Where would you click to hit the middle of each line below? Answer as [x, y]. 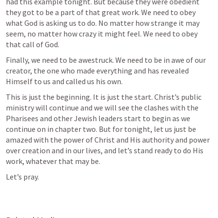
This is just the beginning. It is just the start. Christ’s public [104, 97]
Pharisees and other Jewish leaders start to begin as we [98, 118]
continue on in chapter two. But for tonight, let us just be [101, 129]
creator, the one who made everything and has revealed [97, 71]
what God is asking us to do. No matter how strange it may [103, 23]
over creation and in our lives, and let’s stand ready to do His [105, 151]
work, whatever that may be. [53, 161]
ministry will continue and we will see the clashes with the [102, 108]
